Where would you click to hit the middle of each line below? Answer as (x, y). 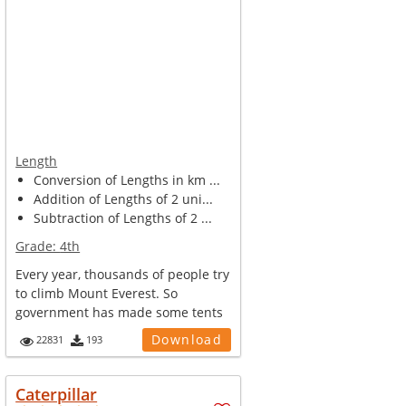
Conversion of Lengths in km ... (127, 180)
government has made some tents (120, 312)
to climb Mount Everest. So (97, 293)
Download (187, 339)
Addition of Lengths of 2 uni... (124, 199)
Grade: (38, 246)
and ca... (42, 331)
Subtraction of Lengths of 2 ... (123, 218)
